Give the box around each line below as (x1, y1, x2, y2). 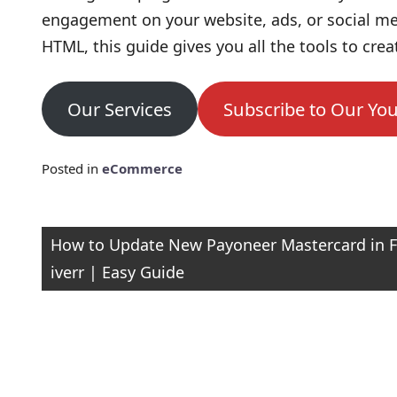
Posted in (42, 160, 102, 177)
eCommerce (102, 160, 183, 177)
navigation (41, 268, 160, 301)
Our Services (66, 96, 172, 121)
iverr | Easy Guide (51, 261, 184, 283)
